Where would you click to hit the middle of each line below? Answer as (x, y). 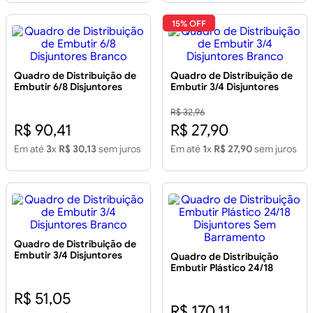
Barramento (199, 290)
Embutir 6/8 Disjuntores (68, 87)
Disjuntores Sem (208, 279)
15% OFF (189, 23)
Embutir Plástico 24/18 (222, 268)
